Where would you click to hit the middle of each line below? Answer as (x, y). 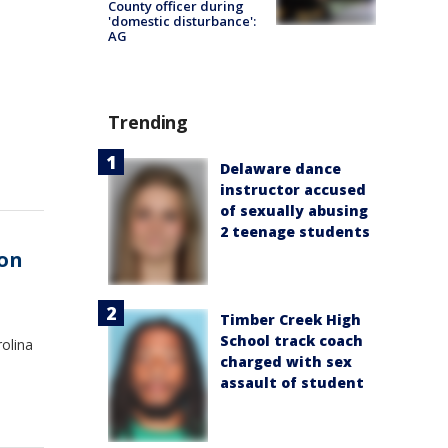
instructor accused (293, 189)
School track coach (291, 341)
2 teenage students (295, 231)
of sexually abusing (294, 210)
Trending (148, 121)
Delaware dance (280, 168)
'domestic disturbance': (182, 20)
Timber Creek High (290, 320)
